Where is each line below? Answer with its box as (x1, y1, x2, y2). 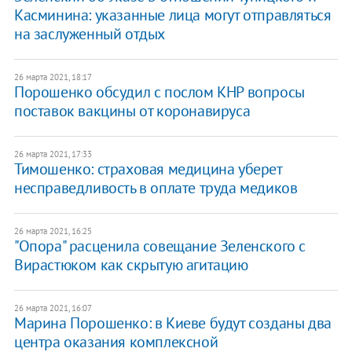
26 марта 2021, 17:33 (13, 148, 92, 160)
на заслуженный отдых (13, 24, 165, 45)
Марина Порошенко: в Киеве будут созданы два (13, 313, 332, 334)
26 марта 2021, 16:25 (13, 225, 92, 237)
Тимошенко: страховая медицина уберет (13, 159, 282, 180)
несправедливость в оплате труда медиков (13, 178, 298, 199)
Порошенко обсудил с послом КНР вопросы (13, 82, 305, 103)
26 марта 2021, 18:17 (13, 71, 92, 83)
